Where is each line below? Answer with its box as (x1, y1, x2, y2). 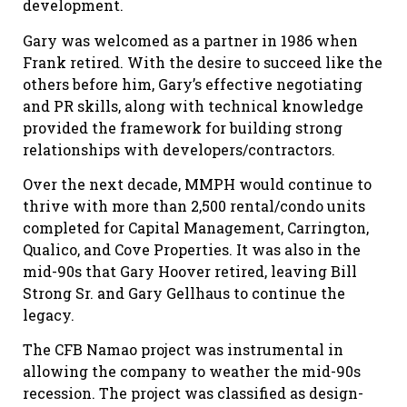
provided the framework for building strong (23, 117, 342, 137)
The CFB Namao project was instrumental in (23, 340, 343, 360)
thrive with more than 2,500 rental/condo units (23, 196, 365, 215)
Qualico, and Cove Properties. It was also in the (23, 240, 361, 259)
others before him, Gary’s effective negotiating (23, 74, 362, 94)
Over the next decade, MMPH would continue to (23, 174, 372, 194)
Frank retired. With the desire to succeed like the (23, 52, 382, 72)
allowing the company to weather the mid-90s (23, 362, 361, 382)
